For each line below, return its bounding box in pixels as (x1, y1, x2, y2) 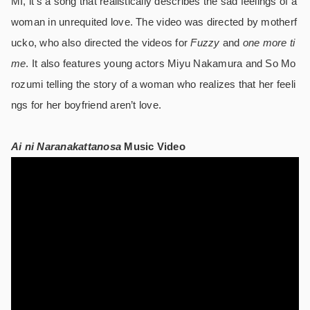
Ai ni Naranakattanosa (11, 140, 125, 153)
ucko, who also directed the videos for (11, 37, 191, 49)
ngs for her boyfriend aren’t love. (11, 99, 162, 111)
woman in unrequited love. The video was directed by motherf (11, 16, 298, 28)
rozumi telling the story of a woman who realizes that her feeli (11, 78, 296, 91)
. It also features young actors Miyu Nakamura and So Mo (26, 57, 296, 70)
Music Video (124, 140, 185, 153)
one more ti (242, 37, 295, 49)
